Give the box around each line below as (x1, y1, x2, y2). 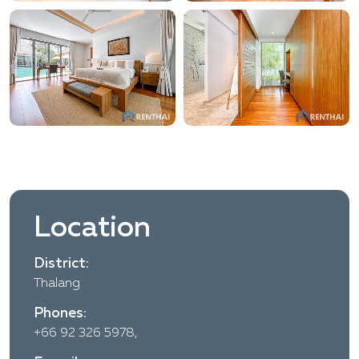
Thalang (34, 277, 80, 291)
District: (34, 256, 89, 272)
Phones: (34, 306, 87, 321)
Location (34, 214, 151, 244)
